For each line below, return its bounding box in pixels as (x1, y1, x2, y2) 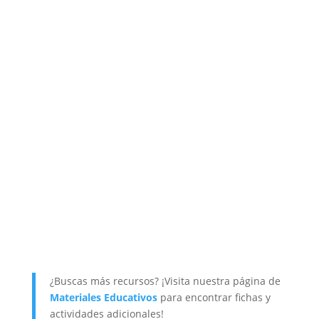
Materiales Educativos (49, 291, 157, 305)
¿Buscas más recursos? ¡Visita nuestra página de (49, 274, 281, 288)
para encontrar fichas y (157, 291, 271, 305)
